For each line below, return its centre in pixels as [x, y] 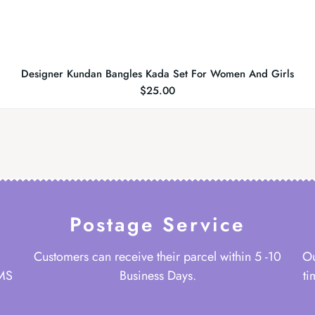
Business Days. [157, 276]
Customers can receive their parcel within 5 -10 [157, 257]
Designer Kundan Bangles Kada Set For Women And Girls [157, 73]
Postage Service [157, 225]
